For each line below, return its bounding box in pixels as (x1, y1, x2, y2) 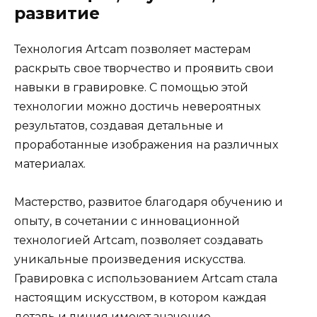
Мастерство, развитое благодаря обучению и (14, 195, 283, 209)
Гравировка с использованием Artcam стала (14, 272, 277, 286)
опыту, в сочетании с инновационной (14, 214, 240, 229)
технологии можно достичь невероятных (14, 100, 260, 114)
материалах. (14, 157, 86, 171)
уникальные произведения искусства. (14, 253, 246, 267)
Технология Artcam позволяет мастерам (14, 42, 251, 57)
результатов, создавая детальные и (14, 119, 224, 133)
